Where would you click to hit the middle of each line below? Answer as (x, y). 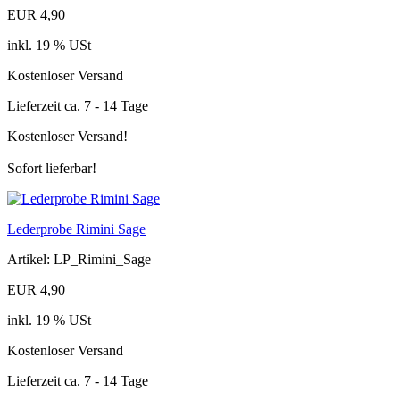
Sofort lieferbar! (52, 168)
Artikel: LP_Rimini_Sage (79, 259)
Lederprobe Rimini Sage (76, 229)
